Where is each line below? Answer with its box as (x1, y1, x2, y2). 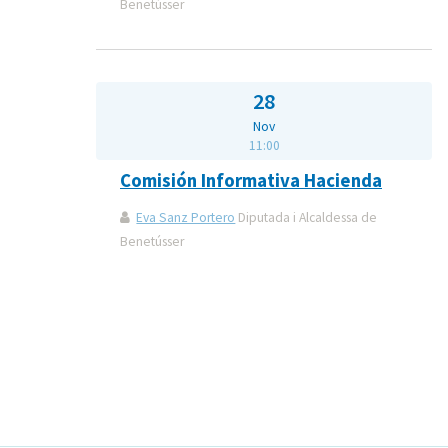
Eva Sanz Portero (136, 208, 236, 226)
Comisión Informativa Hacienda (120, 168, 382, 192)
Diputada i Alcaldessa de (235, 208, 378, 226)
